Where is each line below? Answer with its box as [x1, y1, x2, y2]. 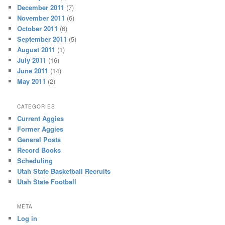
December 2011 [17, 3, 65, 13]
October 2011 [17, 24, 58, 34]
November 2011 [17, 13, 65, 23]
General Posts [17, 134, 61, 144]
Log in [17, 213, 38, 223]
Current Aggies [17, 113, 64, 123]
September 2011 [17, 34, 67, 44]
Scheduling [17, 155, 53, 165]
